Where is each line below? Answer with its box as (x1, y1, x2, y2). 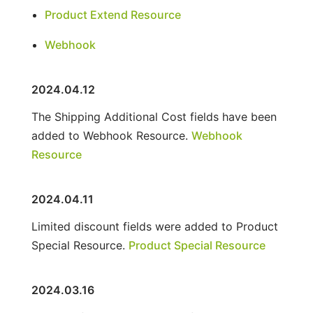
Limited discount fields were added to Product (31, 219, 278, 233)
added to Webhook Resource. (31, 128, 191, 143)
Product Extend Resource (44, 7, 181, 22)
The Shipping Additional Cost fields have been (31, 109, 277, 124)
